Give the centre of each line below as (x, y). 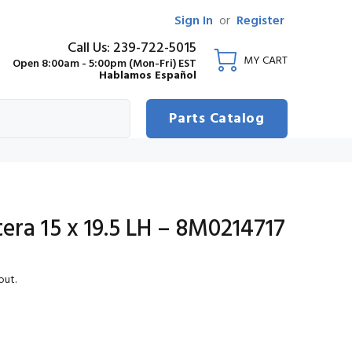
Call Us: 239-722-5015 (132, 48)
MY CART (266, 60)
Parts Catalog (217, 119)
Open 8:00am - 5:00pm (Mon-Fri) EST (104, 64)
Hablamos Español (148, 75)
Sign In (194, 21)
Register (260, 21)
